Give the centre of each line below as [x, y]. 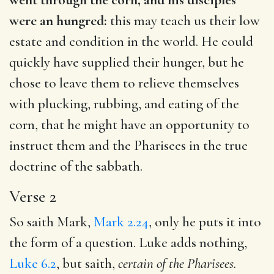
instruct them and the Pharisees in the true [128, 145]
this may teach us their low [183, 20]
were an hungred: [58, 20]
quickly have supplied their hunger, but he [127, 62]
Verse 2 [33, 196]
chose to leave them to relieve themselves [124, 83]
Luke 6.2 [33, 263]
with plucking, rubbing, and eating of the [124, 104]
